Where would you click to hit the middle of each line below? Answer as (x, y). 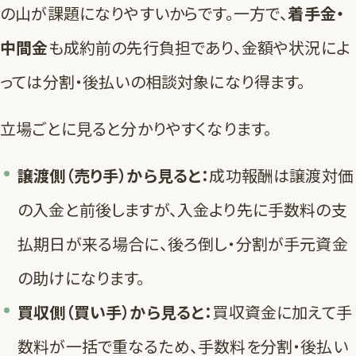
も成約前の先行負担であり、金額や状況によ (199, 48)
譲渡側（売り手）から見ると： (114, 176)
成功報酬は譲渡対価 (281, 176)
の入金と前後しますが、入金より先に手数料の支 (182, 210)
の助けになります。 (81, 278)
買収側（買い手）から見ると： (115, 312)
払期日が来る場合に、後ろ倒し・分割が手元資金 (183, 244)
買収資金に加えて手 (282, 312)
